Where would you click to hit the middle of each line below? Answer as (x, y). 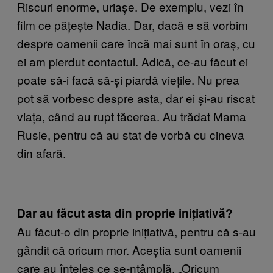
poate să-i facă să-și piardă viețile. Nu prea (128, 79)
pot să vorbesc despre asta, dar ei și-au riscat (136, 97)
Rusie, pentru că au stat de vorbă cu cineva (131, 134)
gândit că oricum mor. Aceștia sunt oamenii (129, 249)
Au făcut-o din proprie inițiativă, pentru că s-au (136, 231)
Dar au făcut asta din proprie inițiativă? (125, 213)
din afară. (41, 152)
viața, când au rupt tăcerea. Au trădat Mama (132, 116)
